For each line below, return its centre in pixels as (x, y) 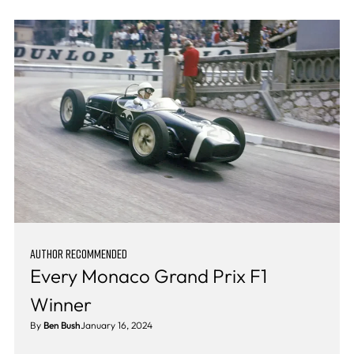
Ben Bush (62, 326)
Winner (60, 305)
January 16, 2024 (116, 326)
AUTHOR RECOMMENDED (78, 254)
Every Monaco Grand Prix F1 (148, 276)
